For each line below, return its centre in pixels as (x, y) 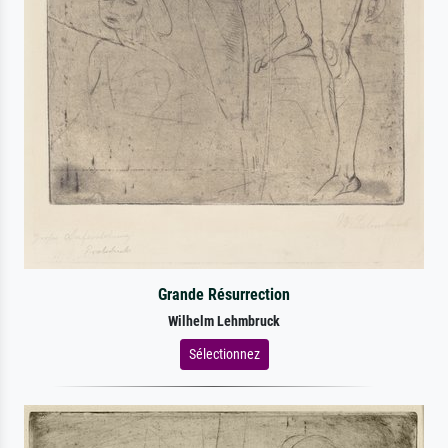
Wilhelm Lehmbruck (224, 321)
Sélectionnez (224, 353)
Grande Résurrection (223, 294)
